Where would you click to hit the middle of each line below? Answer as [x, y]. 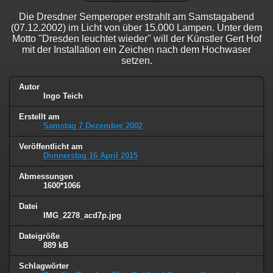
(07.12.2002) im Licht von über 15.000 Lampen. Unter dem [136, 28]
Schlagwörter [44, 266]
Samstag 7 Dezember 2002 [93, 126]
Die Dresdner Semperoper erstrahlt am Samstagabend [136, 17]
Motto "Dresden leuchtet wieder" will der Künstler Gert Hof [136, 39]
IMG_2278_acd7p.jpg [82, 215]
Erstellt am [39, 117]
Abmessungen [46, 176]
